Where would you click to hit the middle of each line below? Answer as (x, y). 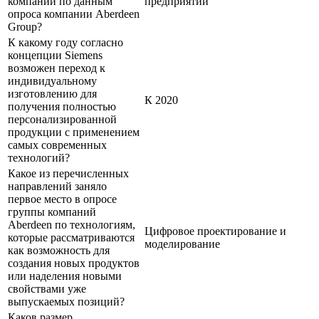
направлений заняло (57, 186)
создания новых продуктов (74, 263)
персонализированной (62, 119)
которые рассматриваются (71, 237)
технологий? (39, 157)
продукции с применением (74, 132)
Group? (25, 26)
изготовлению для (52, 93)
